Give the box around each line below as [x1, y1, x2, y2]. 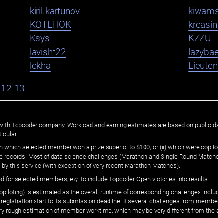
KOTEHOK [29, 19, 71, 31]
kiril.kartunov [29, 6, 80, 17]
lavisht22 [29, 47, 66, 58]
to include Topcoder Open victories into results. [79, 175, 210, 182]
